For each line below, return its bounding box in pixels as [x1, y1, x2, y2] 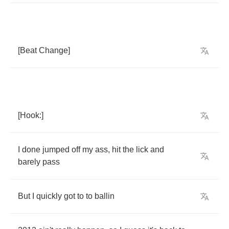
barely [18, 157, 40, 166]
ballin [95, 192, 114, 200]
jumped [42, 145, 70, 154]
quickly [36, 192, 62, 200]
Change [39, 46, 68, 55]
